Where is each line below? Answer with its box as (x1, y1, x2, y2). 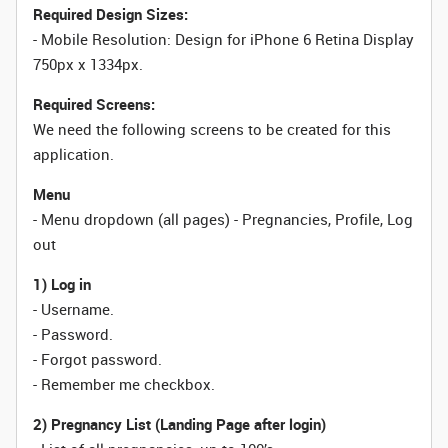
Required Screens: (33, 94, 155, 114)
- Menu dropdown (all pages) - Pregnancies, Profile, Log (33, 209, 413, 229)
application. (33, 144, 114, 164)
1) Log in (33, 274, 91, 294)
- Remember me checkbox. (33, 374, 215, 394)
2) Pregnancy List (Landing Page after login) (33, 414, 326, 434)
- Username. (33, 299, 114, 319)
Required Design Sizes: (33, 4, 188, 24)
